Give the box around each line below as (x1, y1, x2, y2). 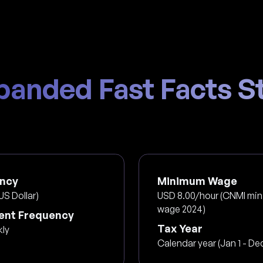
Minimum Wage (157, 174, 238, 187)
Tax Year (157, 221, 203, 235)
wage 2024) (157, 203, 206, 215)
